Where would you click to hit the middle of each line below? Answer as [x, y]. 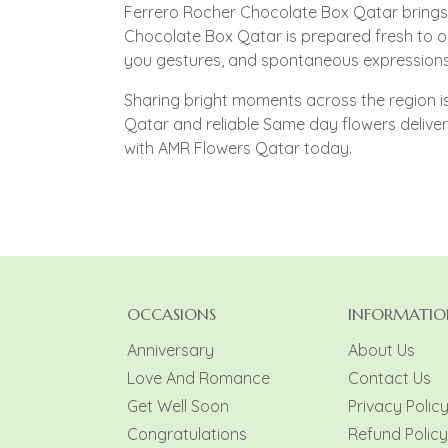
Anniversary [170, 350]
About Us [381, 350]
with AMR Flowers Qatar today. [238, 148]
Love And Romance [198, 378]
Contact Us [389, 378]
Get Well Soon [177, 406]
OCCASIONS [171, 314]
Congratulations [186, 434]
